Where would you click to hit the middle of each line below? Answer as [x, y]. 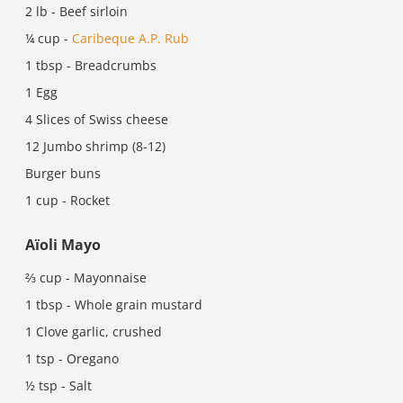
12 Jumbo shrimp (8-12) [95, 146]
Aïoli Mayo [63, 245]
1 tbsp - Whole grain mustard [114, 304]
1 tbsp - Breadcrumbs [91, 65]
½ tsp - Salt [58, 385]
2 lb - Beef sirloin [76, 11]
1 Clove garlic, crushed [94, 331]
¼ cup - [49, 38]
